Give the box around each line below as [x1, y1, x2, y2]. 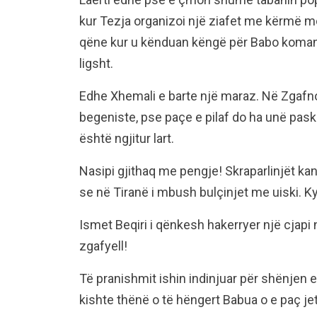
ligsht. [79, 55, 113, 71]
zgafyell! [79, 238, 127, 253]
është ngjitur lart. [79, 130, 174, 146]
